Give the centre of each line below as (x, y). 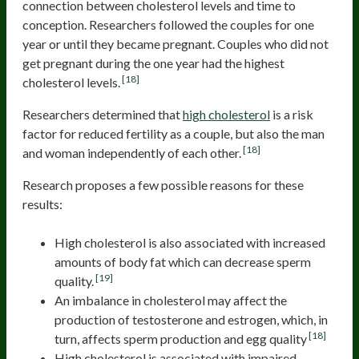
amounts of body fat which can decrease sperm (183, 262)
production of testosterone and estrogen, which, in (191, 320)
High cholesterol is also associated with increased (190, 243)
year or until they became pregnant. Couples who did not (175, 44)
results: (44, 204)
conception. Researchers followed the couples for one (168, 25)
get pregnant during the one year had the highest (153, 63)
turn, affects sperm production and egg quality (181, 339)
